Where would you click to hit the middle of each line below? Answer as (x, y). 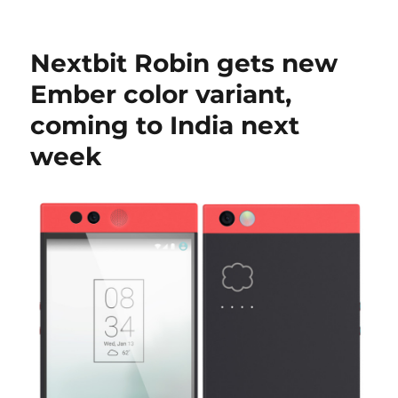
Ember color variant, (161, 94)
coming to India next (165, 125)
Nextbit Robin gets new (184, 63)
